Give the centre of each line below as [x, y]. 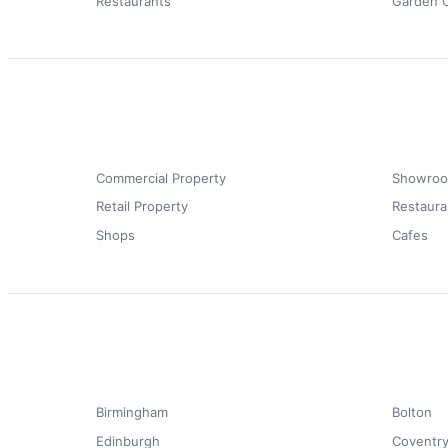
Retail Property [142, 206]
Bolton [412, 412]
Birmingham [132, 412]
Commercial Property [161, 177]
